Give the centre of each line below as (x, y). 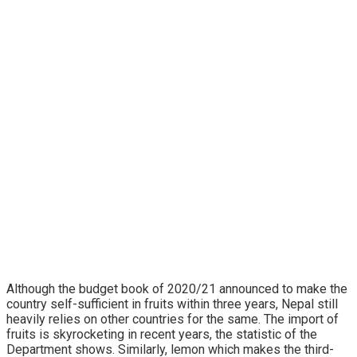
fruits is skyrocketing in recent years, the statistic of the (162, 334)
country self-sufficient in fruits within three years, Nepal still (172, 304)
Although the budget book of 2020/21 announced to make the (177, 288)
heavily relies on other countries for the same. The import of (173, 319)
